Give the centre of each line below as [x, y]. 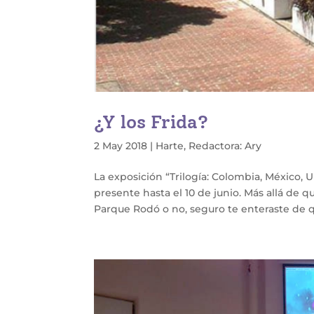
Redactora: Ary [225, 146]
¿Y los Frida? [151, 122]
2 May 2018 [121, 146]
